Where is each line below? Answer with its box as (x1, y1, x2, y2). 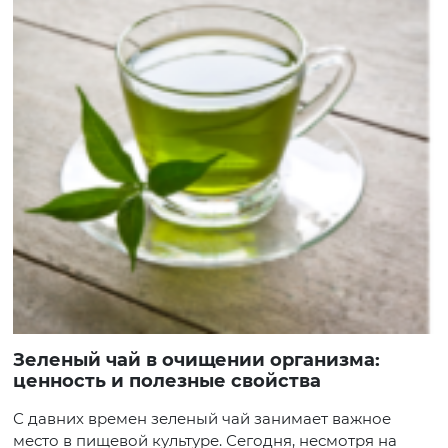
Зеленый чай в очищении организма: (13, 349, 25, 371)
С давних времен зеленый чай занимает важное (13, 409, 391, 428)
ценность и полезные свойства (13, 370, 321, 392)
